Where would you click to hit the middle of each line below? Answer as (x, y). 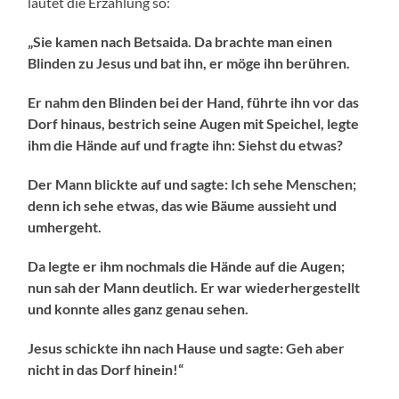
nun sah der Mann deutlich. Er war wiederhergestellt (194, 288)
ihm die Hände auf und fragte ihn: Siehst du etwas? (186, 145)
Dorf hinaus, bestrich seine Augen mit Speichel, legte (194, 124)
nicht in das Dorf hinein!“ (106, 370)
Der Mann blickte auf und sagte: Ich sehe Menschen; (192, 184)
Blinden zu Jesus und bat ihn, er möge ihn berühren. (189, 63)
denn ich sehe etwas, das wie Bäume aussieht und (183, 206)
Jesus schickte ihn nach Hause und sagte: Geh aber (187, 348)
